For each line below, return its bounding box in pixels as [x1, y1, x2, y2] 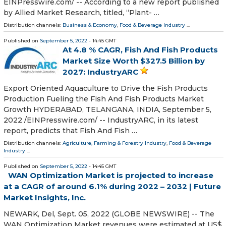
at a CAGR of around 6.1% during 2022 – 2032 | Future [4, 182, 221, 192]
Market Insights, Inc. [4, 193, 86, 203]
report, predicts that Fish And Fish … [4, 126, 137, 136]
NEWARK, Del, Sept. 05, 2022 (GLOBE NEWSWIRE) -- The [4, 209, 214, 219]
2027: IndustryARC [63, 67, 138, 77]
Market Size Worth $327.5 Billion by [63, 55, 205, 66]
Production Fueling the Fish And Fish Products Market [4, 94, 204, 104]
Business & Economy [63, 21, 117, 28]
